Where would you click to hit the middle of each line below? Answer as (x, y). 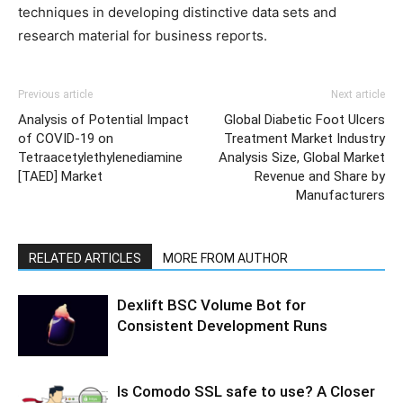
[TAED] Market (60, 176)
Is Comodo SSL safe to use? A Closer (246, 391)
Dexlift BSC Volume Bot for (211, 304)
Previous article (55, 94)
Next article (358, 94)
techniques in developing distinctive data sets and (177, 12)
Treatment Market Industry (304, 138)
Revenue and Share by (320, 176)
